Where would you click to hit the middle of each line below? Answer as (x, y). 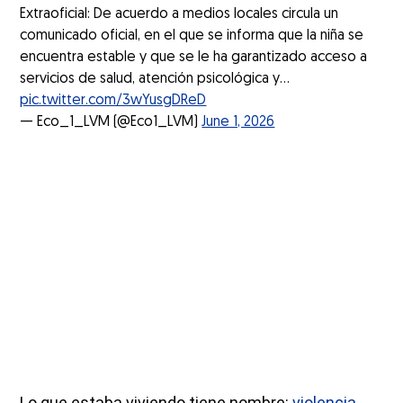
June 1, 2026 (238, 122)
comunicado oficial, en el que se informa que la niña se (192, 36)
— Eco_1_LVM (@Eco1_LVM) (111, 122)
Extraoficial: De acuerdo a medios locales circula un (179, 14)
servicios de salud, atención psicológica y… (155, 79)
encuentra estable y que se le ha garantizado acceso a (194, 57)
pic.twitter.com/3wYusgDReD (113, 100)
